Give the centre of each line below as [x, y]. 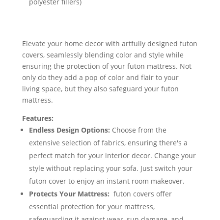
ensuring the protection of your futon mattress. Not [107, 66]
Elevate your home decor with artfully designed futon [110, 43]
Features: [38, 118]
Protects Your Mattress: [69, 193]
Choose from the [138, 130]
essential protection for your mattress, [92, 206]
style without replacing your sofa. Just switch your [110, 168]
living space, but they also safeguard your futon [100, 88]
